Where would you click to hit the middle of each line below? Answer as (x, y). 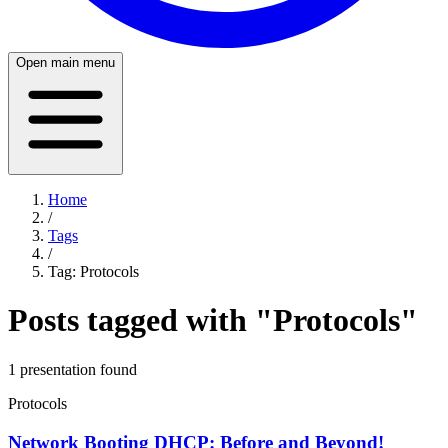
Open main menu (65, 62)
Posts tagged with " (140, 320)
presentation (56, 369)
